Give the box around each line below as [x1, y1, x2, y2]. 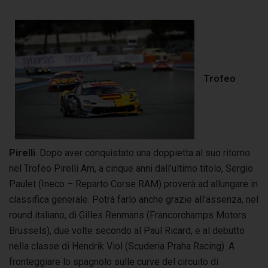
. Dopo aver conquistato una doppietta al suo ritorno [35, 147, 250, 159]
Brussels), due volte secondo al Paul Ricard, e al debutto [9, 224, 245, 236]
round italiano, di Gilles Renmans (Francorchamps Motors [9, 209, 246, 221]
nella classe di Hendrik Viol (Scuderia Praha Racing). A [9, 240, 234, 252]
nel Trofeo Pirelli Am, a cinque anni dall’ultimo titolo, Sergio [9, 162, 253, 174]
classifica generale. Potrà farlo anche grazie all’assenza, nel [9, 193, 258, 205]
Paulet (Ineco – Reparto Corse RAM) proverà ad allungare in [9, 178, 258, 190]
